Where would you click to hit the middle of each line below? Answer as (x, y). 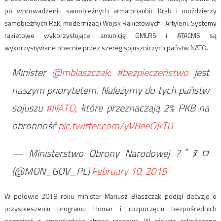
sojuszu (29, 108)
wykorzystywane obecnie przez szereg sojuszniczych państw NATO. (106, 48)
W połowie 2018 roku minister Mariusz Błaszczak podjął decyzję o (110, 196)
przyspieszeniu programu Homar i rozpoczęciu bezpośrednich (110, 209)
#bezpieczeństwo (153, 73)
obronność (35, 126)
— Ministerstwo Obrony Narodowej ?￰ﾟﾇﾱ (110, 153)
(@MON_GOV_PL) (52, 171)
